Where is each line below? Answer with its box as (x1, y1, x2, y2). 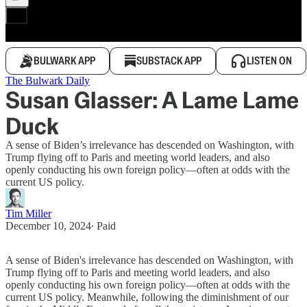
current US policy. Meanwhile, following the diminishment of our (5, 291, 288, 303)
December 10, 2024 (5, 220, 91, 232)
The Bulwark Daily (5, 75, 90, 86)
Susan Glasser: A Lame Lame (5, 85, 299, 115)
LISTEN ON (247, 53, 292, 68)
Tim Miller (5, 208, 51, 219)
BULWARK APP (34, 53, 95, 68)
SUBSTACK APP (136, 53, 201, 68)
